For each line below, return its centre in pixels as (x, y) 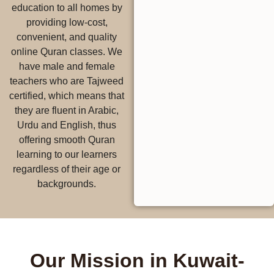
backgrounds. (67, 183)
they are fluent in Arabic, (67, 110)
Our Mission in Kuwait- (137, 261)
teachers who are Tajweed (67, 81)
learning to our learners (67, 154)
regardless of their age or (67, 169)
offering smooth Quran (67, 139)
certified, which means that (67, 95)
